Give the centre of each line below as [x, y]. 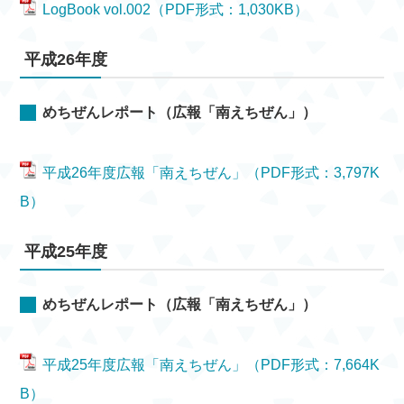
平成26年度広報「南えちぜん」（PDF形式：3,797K [211, 173]
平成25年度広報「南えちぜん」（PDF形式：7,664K [211, 365]
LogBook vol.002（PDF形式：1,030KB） [176, 9]
